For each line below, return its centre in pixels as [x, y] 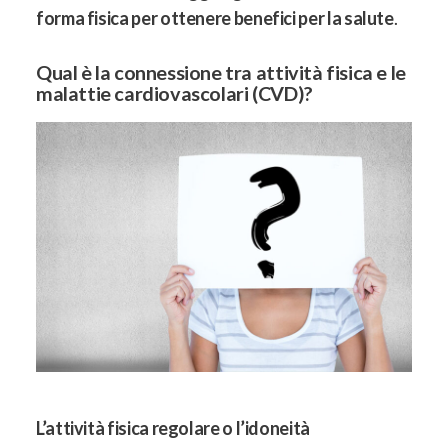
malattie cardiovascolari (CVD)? [174, 92]
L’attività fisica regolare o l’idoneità [173, 428]
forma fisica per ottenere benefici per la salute [215, 18]
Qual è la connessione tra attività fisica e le [221, 71]
